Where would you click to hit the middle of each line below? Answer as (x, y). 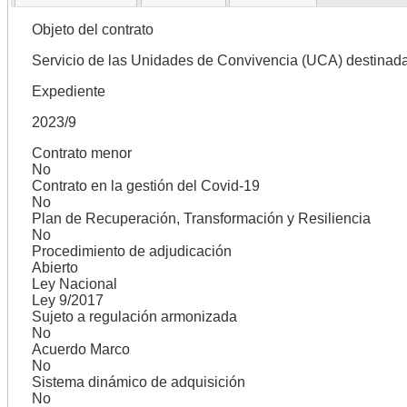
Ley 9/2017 (67, 300)
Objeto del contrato (92, 29)
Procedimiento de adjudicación (131, 251)
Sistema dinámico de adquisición (138, 382)
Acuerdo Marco (80, 349)
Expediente (68, 91)
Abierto (55, 267)
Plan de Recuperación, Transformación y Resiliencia (201, 218)
